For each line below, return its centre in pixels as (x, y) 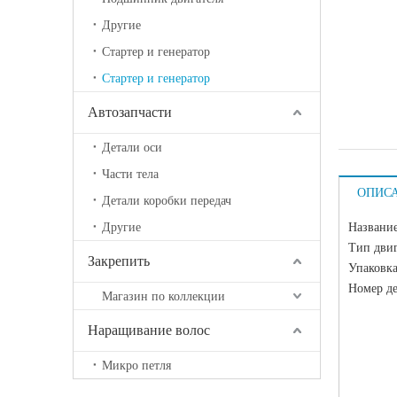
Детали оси (132, 147)
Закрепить (119, 261)
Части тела (130, 174)
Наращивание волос (149, 330)
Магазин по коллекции (163, 296)
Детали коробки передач (167, 200)
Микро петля (136, 365)
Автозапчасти (130, 112)
